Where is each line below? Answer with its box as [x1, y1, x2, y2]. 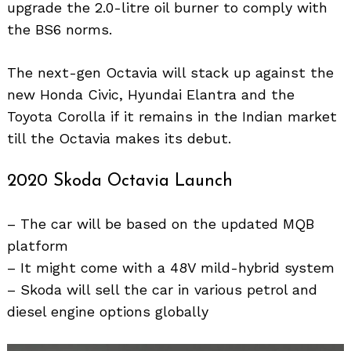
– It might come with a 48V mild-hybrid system [7, 259, 335, 276]
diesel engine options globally [7, 302, 208, 320]
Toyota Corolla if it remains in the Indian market [7, 107, 337, 125]
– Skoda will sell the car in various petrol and [7, 280, 317, 298]
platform [7, 237, 68, 254]
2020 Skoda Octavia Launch [7, 172, 233, 190]
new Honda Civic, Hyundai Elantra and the [7, 85, 295, 103]
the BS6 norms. [7, 20, 112, 38]
